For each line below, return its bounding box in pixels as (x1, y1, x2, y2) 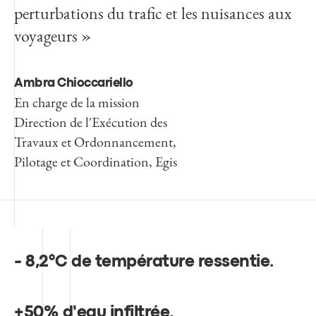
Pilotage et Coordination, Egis (14, 152, 177, 171)
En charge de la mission (14, 93, 140, 112)
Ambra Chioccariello (14, 78, 133, 90)
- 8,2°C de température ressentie (14, 255, 269, 270)
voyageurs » (14, 25, 91, 47)
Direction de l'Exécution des (14, 113, 167, 132)
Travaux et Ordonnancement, (14, 133, 176, 152)
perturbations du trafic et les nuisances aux (14, 2, 291, 25)
